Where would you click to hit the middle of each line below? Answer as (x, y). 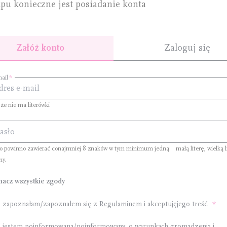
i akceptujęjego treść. (176, 204)
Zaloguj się (187, 48)
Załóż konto (40, 48)
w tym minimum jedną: (140, 148)
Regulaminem (121, 204)
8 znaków (95, 148)
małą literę (188, 148)
